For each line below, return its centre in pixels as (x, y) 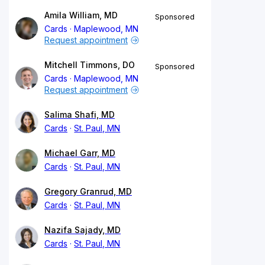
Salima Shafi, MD (80, 114)
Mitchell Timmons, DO (90, 64)
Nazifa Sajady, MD (83, 230)
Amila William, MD (81, 15)
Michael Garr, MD (80, 153)
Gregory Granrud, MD (88, 191)
